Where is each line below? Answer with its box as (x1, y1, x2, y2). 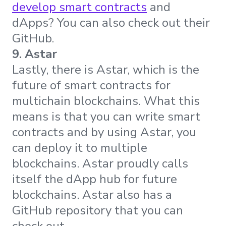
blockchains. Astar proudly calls (12, 155, 188, 172)
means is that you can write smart (12, 108, 200, 125)
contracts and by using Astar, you (12, 124, 196, 141)
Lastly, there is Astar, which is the (12, 62, 199, 78)
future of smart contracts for (12, 77, 171, 94)
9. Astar (12, 46, 57, 63)
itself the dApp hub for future (12, 171, 177, 188)
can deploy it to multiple (12, 140, 147, 156)
